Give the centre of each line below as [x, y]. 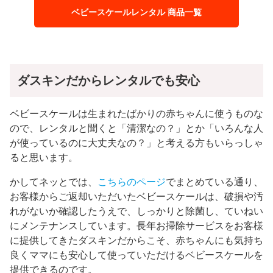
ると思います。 [44, 158]
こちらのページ [132, 182]
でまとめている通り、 [214, 182]
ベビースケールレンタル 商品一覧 [137, 12]
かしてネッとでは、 [54, 182]
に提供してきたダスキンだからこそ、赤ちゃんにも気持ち [136, 241]
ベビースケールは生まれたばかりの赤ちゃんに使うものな [136, 114]
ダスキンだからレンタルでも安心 [108, 81]
